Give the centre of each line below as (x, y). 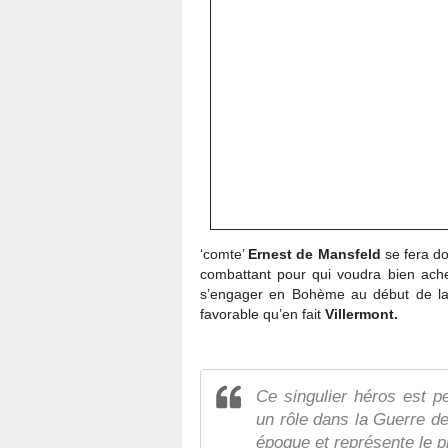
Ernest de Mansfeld (314, 254)
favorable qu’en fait (262, 314)
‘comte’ (224, 254)
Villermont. (361, 314)
